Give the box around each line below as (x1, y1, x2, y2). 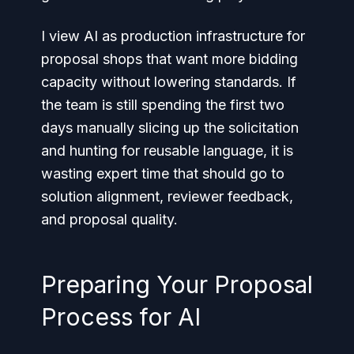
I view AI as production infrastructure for (41, 28, 305, 44)
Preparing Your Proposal (41, 270, 313, 299)
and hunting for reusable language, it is (41, 142, 293, 159)
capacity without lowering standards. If (41, 73, 296, 90)
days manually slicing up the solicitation (41, 119, 299, 136)
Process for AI (41, 303, 201, 331)
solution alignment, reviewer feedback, (41, 188, 293, 205)
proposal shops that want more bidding (41, 51, 298, 67)
